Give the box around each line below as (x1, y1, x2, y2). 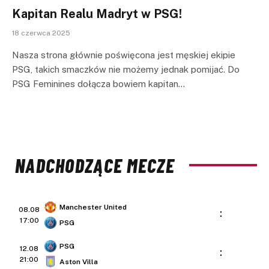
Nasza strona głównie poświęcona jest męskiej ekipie (12, 49, 235, 60)
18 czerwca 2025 (12, 28, 70, 37)
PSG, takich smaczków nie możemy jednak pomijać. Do (12, 64, 240, 74)
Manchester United (59, 202, 127, 211)
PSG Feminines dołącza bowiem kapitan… (12, 78, 185, 89)
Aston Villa (59, 257, 98, 266)
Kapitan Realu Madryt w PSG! (12, 6, 182, 21)
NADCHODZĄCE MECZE (15, 153, 175, 177)
